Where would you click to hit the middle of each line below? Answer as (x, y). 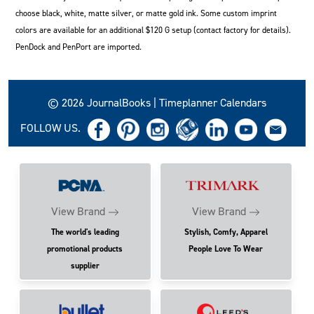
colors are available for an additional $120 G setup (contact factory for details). (153, 30)
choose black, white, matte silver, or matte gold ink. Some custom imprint (146, 13)
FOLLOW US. (50, 128)
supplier (85, 265)
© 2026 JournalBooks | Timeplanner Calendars (157, 103)
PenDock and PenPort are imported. (78, 47)
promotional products (85, 248)
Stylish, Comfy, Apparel (226, 232)
